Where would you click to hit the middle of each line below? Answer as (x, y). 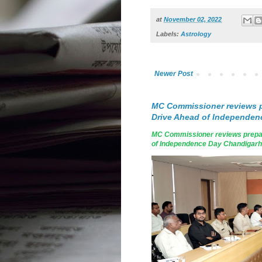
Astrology (196, 34)
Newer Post (174, 73)
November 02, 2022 (193, 20)
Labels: (168, 34)
